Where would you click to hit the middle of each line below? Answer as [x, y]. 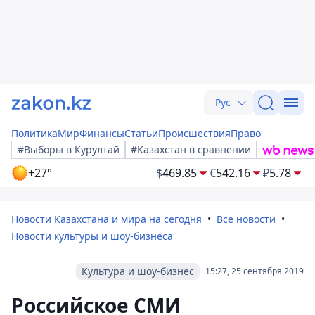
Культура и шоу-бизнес [138, 271]
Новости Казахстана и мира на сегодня [107, 219]
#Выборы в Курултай [69, 149]
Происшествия [194, 133]
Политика [34, 133]
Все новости [246, 219]
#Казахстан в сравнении [191, 149]
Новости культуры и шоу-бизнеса [92, 236]
